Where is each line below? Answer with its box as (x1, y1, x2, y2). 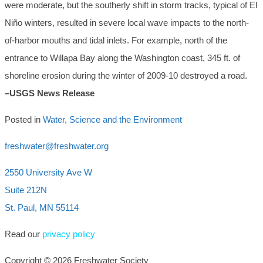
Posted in (5, 114, 43, 125)
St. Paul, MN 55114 (5, 203, 79, 213)
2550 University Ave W (5, 167, 92, 178)
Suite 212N (5, 185, 47, 195)
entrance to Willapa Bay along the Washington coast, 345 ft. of (5, 53, 240, 63)
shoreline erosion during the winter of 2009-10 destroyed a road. (5, 70, 247, 81)
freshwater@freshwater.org (5, 141, 109, 151)
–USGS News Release (5, 88, 95, 99)
